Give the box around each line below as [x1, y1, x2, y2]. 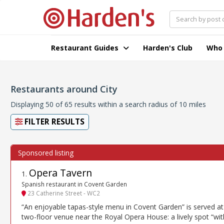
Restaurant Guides [51, 43, 120, 52]
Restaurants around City [10, 83, 117, 95]
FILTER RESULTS [22, 116, 84, 127]
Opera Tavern [29, 166, 92, 179]
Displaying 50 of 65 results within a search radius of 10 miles [10, 99, 206, 109]
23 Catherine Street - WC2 [26, 189, 100, 197]
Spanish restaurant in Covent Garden [21, 180, 127, 188]
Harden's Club [143, 43, 192, 52]
